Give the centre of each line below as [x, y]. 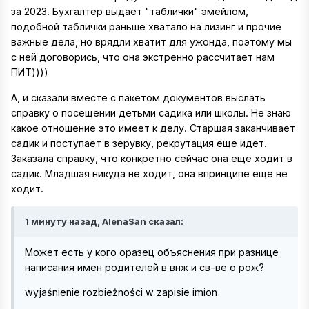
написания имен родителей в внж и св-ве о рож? [144, 267]
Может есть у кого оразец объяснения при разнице [152, 252]
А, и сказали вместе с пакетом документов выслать [138, 97]
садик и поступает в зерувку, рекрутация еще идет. [139, 143]
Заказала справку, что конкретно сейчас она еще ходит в [152, 158]
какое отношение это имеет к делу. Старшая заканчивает [153, 128]
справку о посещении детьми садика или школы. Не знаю [151, 112]
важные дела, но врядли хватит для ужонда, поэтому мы [151, 42]
